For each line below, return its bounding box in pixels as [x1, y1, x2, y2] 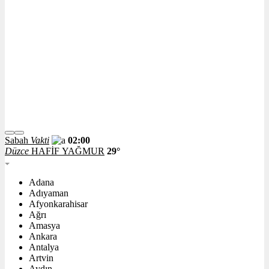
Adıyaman [29, 188, 68, 199]
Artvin [29, 253, 53, 264]
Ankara [29, 231, 57, 242]
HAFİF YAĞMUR [31, 146, 104, 157]
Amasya [29, 220, 60, 231]
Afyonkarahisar [29, 199, 88, 210]
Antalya [29, 242, 59, 253]
